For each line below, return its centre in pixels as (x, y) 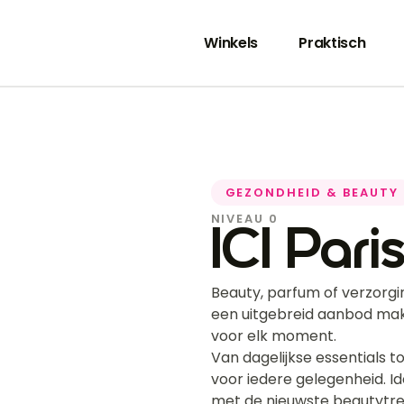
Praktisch (332, 42)
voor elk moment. (273, 336)
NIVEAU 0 (245, 219)
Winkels (231, 42)
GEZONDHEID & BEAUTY (312, 193)
